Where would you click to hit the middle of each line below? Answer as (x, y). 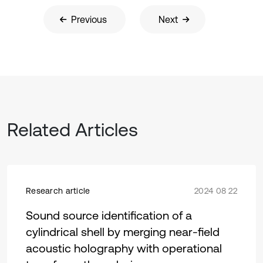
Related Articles (73, 130)
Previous (89, 20)
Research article (58, 191)
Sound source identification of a (109, 215)
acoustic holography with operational (124, 248)
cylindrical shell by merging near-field (123, 232)
